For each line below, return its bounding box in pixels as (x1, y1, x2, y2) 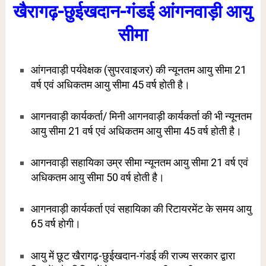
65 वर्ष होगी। (30, 217, 81, 230)
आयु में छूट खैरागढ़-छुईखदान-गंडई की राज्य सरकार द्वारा (30, 249, 235, 262)
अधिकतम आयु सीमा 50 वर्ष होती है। (30, 171, 164, 184)
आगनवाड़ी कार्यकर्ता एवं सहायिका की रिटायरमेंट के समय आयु (30, 202, 252, 216)
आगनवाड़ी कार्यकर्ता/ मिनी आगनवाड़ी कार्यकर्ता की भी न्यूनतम (30, 109, 252, 122)
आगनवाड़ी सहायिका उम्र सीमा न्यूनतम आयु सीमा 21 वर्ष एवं (30, 156, 248, 169)
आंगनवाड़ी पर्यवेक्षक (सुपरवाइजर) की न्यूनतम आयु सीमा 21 (30, 63, 246, 76)
